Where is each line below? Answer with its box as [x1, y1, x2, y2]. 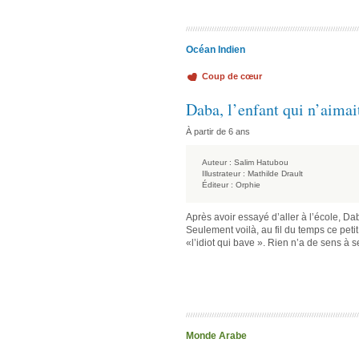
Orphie [236, 180, 260, 189]
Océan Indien [186, 44, 245, 55]
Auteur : [202, 158, 232, 167]
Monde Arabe [186, 330, 247, 341]
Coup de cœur [202, 71, 262, 81]
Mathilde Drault [248, 169, 303, 178]
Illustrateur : [202, 169, 245, 178]
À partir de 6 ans [186, 127, 250, 136]
